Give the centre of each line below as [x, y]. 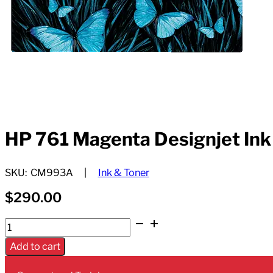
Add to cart [35, 246]
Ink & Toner [123, 172]
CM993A [52, 172]
